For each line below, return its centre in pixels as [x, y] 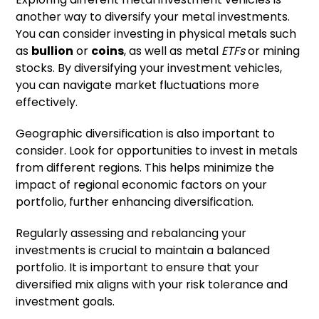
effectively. [47, 103]
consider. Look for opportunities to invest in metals [157, 151]
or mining [273, 51]
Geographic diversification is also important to [146, 134]
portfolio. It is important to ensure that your [138, 268]
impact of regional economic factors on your [142, 185]
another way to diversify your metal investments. [153, 17]
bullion [53, 51]
